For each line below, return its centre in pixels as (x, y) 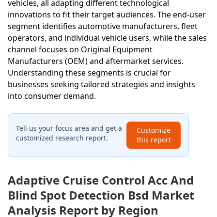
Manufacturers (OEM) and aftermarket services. (96, 61)
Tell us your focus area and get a (69, 128)
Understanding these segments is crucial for (89, 72)
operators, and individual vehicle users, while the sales (107, 38)
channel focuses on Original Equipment (80, 49)
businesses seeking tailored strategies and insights (101, 84)
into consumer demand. (52, 96)
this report (154, 139)
